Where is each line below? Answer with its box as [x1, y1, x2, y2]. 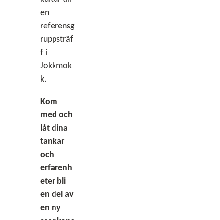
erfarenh [40, 163, 72, 173]
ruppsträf [40, 35, 73, 45]
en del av [40, 190, 74, 199]
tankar [40, 137, 64, 146]
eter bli [40, 176, 66, 186]
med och [40, 110, 73, 120]
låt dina [40, 123, 68, 133]
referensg [40, 22, 74, 31]
